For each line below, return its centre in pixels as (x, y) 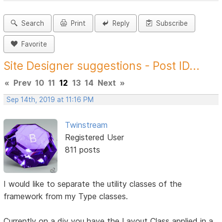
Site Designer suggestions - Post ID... (102, 66)
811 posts (82, 150)
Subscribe (170, 24)
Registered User (94, 138)
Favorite (32, 44)
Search (31, 24)
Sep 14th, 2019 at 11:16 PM (50, 100)
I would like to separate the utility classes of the (93, 184)
